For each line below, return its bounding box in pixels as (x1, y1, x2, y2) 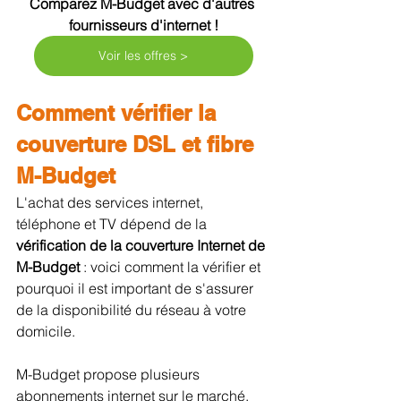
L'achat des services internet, (16, 192, 207, 211)
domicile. (16, 321, 75, 340)
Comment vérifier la (16, 99, 222, 125)
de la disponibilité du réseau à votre (16, 300, 250, 319)
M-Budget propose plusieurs (16, 364, 203, 383)
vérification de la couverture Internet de (16, 235, 269, 254)
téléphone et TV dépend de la (16, 214, 210, 233)
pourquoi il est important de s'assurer (16, 278, 257, 297)
